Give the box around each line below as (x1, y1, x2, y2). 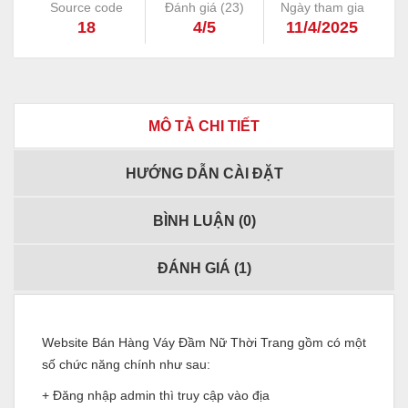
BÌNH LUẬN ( (152, 213, 243, 229)
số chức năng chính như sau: (42, 357, 210, 372)
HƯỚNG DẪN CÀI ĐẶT (125, 166, 283, 182)
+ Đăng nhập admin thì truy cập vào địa (42, 388, 270, 403)
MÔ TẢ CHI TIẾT (148, 118, 260, 135)
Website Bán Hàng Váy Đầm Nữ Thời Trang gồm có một (42, 335, 366, 351)
